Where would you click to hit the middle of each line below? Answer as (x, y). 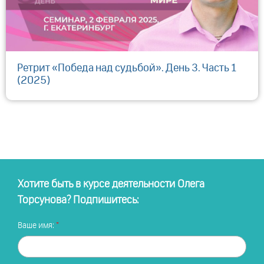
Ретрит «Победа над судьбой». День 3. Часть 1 (127, 68)
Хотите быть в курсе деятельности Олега (111, 184)
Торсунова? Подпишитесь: (78, 200)
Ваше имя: (37, 225)
